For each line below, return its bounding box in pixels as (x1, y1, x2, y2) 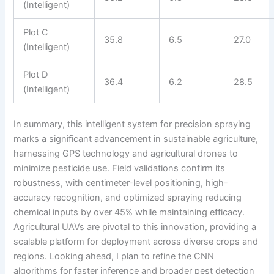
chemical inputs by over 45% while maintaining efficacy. (13, 206, 245, 218)
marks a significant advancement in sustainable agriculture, (13, 133, 259, 144)
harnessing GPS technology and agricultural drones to (13, 147, 239, 159)
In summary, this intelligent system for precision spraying (13, 118, 251, 130)
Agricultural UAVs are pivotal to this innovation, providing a (13, 221, 257, 232)
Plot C (23, 26, 49, 38)
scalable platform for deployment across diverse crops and (13, 235, 259, 247)
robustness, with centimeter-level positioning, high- (13, 177, 229, 188)
